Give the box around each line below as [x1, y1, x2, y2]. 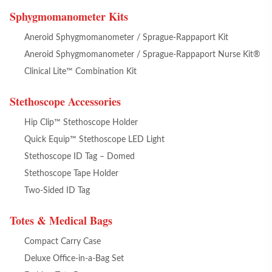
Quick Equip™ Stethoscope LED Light [24, 135, 165, 144]
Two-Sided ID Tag [24, 186, 90, 195]
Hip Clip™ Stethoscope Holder [24, 118, 138, 127]
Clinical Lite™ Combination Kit [24, 67, 137, 76]
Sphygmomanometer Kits [10, 8, 128, 24]
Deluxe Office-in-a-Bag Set [24, 254, 124, 263]
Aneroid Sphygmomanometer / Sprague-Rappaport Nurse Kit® [24, 50, 260, 59]
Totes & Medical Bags [10, 212, 112, 228]
